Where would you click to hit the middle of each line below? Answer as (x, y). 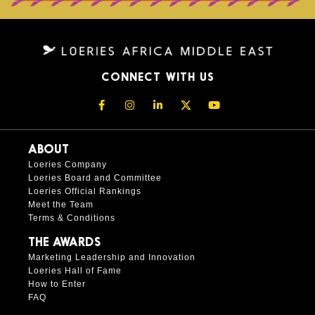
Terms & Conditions (72, 218)
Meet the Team (61, 205)
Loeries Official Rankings (85, 192)
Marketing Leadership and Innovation (112, 258)
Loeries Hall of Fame (75, 271)
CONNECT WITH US (157, 78)
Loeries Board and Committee (95, 178)
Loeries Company (67, 165)
